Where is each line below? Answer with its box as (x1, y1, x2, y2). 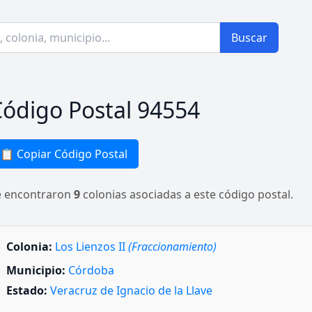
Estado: (6, 283, 47, 299)
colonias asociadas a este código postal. (80, 187, 293, 202)
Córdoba (68, 263, 114, 278)
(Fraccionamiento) (128, 239, 217, 254)
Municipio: (6, 263, 65, 278)
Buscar (231, 30, 267, 45)
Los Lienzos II (55, 239, 128, 254)
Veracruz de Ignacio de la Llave (50, 283, 212, 299)
